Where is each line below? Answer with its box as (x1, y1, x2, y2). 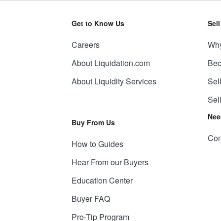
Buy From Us (71, 117, 115, 127)
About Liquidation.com (71, 57, 150, 69)
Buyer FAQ (71, 193, 110, 204)
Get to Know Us (71, 18, 124, 28)
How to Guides (71, 138, 123, 149)
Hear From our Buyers (71, 156, 148, 168)
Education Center (71, 175, 133, 186)
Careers (71, 39, 100, 50)
